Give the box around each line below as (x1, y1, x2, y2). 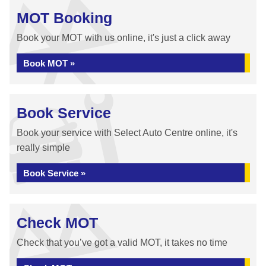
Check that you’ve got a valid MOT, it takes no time (17, 237, 227, 248)
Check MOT (17, 214, 98, 231)
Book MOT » (23, 58, 75, 68)
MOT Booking (17, 9, 112, 26)
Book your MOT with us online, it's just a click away (17, 33, 230, 43)
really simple (17, 142, 70, 153)
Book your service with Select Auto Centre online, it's (17, 128, 237, 138)
